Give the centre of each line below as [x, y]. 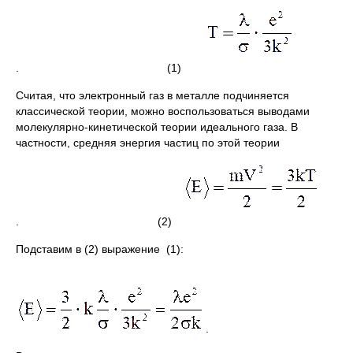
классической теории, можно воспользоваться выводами [163, 111]
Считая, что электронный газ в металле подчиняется [152, 95]
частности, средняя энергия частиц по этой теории [148, 142]
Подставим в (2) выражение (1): [100, 249]
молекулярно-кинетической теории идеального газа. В [157, 126]
